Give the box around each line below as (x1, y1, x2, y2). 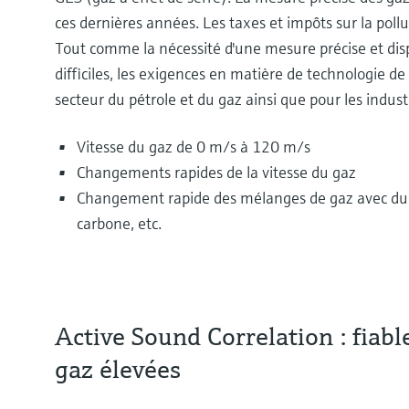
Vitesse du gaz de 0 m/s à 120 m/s (77, 135, 310, 157)
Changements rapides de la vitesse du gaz (77, 161, 356, 183)
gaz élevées (55, 352, 181, 385)
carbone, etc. (77, 212, 162, 234)
